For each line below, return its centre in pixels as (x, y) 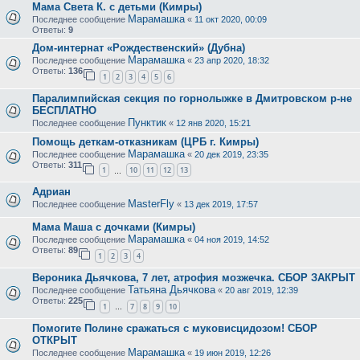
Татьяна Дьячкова (172, 290)
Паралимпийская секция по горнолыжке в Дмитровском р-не (192, 98)
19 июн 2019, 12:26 (233, 352)
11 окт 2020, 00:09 (231, 20)
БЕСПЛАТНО (64, 110)
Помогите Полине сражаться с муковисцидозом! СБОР (175, 328)
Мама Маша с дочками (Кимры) (114, 227)
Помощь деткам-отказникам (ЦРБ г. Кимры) (145, 141)
